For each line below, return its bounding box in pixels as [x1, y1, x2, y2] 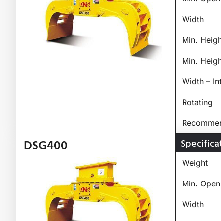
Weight [182, 157, 208, 168]
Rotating [182, 97, 213, 107]
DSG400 [24, 137, 68, 154]
